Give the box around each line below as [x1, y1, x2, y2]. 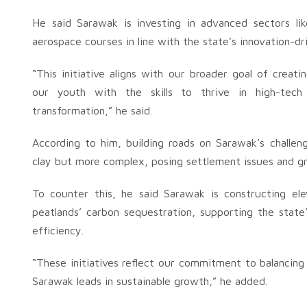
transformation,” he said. [32, 104, 152, 116]
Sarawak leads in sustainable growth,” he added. [32, 275, 267, 287]
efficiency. [32, 224, 84, 236]
